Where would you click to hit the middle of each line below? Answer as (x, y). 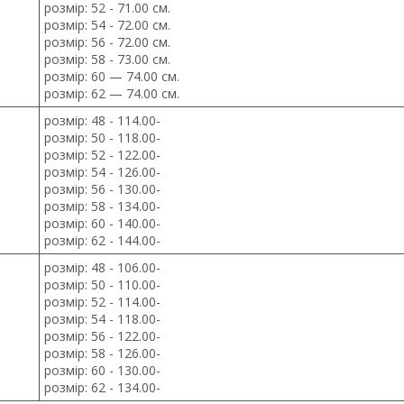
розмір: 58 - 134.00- (102, 206)
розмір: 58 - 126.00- (102, 353)
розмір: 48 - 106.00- (102, 267)
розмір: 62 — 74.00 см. (112, 93)
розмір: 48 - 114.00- (102, 120)
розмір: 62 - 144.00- (102, 240)
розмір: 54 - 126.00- (102, 172)
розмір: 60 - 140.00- (102, 223)
